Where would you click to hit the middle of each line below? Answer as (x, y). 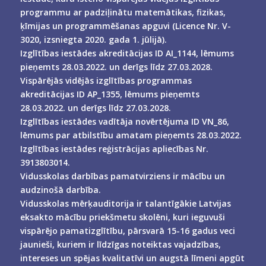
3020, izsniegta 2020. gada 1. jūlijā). (93, 39)
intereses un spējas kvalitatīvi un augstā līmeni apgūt (132, 258)
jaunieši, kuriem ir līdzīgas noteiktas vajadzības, (120, 244)
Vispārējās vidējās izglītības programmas (106, 80)
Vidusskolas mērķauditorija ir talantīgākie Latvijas (125, 203)
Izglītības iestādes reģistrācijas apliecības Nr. (114, 148)
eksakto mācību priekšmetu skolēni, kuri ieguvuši (122, 217)
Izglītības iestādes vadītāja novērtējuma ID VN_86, (124, 121)
